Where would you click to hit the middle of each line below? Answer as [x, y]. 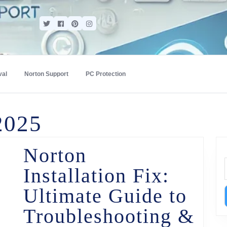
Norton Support [46, 74]
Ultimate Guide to [105, 196]
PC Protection [106, 74]
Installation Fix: [96, 176]
